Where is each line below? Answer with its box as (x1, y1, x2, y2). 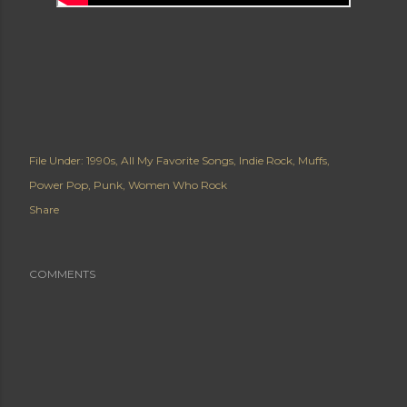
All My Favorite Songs (121, 154, 233, 167)
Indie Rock (239, 154, 293, 167)
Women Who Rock (128, 178, 227, 192)
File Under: (29, 154, 84, 167)
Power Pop (29, 178, 88, 192)
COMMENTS (29, 267, 95, 281)
